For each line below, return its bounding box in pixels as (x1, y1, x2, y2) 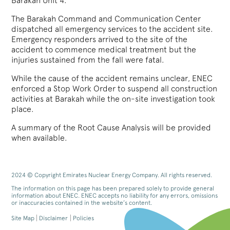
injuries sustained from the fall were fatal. (11, 55, 165, 65)
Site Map (11, 215, 35, 222)
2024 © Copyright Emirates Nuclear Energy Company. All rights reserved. (11, 171, 213, 179)
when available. (11, 133, 68, 143)
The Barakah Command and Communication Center (11, 14, 201, 24)
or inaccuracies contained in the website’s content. (11, 199, 152, 207)
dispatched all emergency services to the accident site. (11, 24, 214, 34)
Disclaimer (39, 215, 68, 222)
